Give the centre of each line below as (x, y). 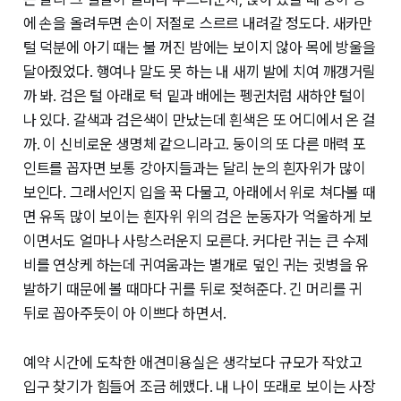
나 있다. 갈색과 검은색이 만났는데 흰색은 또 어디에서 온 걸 (199, 120)
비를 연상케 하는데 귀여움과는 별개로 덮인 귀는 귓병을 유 (196, 265)
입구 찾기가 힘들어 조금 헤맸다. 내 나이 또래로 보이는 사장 (199, 387)
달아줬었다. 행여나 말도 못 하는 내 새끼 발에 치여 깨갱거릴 (199, 72)
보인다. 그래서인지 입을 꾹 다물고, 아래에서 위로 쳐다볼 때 (199, 193)
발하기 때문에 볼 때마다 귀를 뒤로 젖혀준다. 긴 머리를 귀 (193, 290)
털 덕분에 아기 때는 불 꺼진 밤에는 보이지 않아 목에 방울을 (199, 48)
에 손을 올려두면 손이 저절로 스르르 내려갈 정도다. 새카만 (198, 24)
